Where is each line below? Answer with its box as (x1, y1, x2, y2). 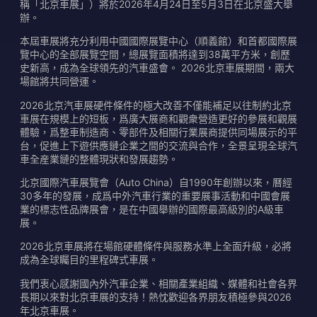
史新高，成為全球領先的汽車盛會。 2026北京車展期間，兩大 (20, 62, 294, 74)
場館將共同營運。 (20, 75, 99, 88)
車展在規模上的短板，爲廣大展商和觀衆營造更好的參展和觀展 (20, 112, 297, 125)
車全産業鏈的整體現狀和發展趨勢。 (20, 152, 178, 165)
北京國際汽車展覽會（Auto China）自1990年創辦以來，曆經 (20, 175, 292, 188)
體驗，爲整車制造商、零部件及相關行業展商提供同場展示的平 (20, 125, 297, 138)
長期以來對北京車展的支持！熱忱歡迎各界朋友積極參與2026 (20, 290, 292, 303)
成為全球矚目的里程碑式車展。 (20, 253, 158, 266)
